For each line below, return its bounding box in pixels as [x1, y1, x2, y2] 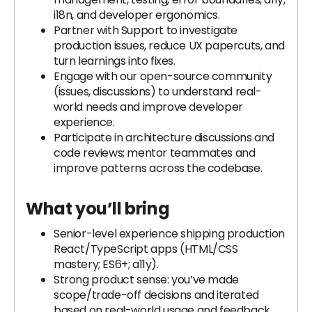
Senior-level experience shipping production [54, 226, 285, 242]
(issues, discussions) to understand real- [54, 84, 262, 100]
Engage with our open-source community [54, 68, 272, 84]
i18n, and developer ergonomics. [54, 7, 220, 23]
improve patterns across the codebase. [54, 160, 263, 176]
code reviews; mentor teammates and [54, 145, 256, 161]
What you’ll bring [26, 197, 170, 220]
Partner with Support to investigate [54, 22, 238, 38]
